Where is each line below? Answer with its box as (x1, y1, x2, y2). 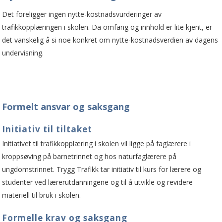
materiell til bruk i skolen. (2, 190, 81, 200)
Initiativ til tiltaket (2, 123, 93, 135)
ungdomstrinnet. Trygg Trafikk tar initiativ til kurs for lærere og (2, 164, 202, 174)
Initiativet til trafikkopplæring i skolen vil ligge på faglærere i (2, 138, 191, 148)
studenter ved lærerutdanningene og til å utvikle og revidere (2, 177, 193, 187)
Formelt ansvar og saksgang (2, 100, 130, 112)
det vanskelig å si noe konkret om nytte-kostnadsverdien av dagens (2, 35, 219, 45)
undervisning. (2, 48, 44, 57)
